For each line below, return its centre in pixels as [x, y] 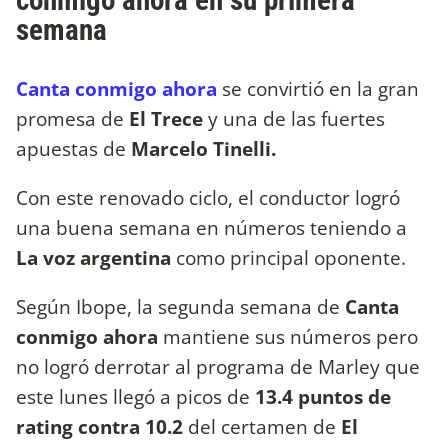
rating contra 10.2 [102, 427]
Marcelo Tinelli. [203, 149]
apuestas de [73, 149]
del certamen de [264, 427]
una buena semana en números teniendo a [211, 228]
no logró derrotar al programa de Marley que [218, 367]
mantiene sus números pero [290, 337]
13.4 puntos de [323, 397]
